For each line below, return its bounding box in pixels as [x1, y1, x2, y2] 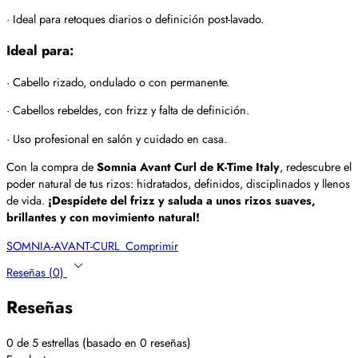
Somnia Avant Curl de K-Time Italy [97, 158, 280, 176]
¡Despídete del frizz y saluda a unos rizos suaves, [48, 192, 316, 209]
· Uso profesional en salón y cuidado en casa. [6, 129, 227, 147]
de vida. [6, 192, 48, 209]
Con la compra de [6, 158, 97, 176]
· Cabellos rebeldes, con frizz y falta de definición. [6, 101, 249, 119]
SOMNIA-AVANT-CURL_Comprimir [6, 237, 178, 254]
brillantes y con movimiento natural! [6, 209, 200, 226]
